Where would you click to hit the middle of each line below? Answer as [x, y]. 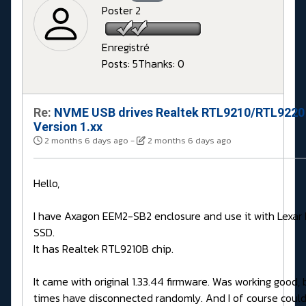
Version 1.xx [68, 127]
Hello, [46, 183]
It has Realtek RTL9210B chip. [103, 249]
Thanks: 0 [161, 64]
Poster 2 [121, 11]
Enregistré [126, 47]
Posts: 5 [120, 64]
